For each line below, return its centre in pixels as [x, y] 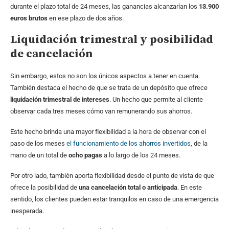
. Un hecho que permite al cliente [156, 100]
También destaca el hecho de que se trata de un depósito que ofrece [109, 88]
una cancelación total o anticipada [128, 188]
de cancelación [52, 54]
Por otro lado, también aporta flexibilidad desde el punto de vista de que [112, 176]
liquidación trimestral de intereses [60, 100]
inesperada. [27, 211]
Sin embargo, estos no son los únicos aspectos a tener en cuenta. [105, 76]
